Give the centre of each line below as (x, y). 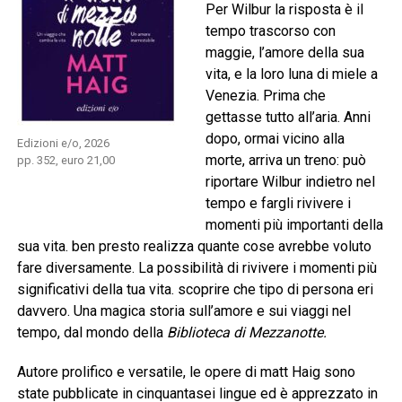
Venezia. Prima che (265, 96)
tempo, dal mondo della (92, 333)
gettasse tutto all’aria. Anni (288, 118)
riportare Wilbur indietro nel (290, 182)
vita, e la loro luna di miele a (291, 74)
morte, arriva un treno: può (285, 161)
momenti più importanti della (294, 225)
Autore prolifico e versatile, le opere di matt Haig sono (186, 372)
